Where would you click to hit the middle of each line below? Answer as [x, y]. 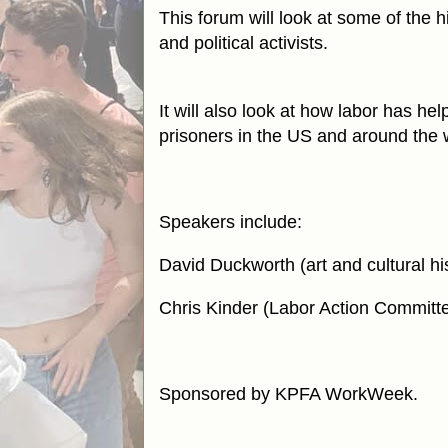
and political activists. [243, 43]
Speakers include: [233, 222]
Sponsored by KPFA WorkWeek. [291, 394]
